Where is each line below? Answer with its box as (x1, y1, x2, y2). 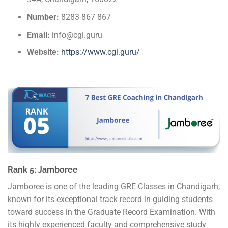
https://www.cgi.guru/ (61, 47, 140, 58)
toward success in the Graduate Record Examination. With (8, 207, 215, 217)
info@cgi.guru (52, 30, 103, 40)
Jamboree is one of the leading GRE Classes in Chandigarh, (8, 182, 220, 192)
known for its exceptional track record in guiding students (8, 194, 213, 205)
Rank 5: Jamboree (8, 165, 80, 175)
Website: (27, 47, 62, 58)
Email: (27, 30, 52, 40)
